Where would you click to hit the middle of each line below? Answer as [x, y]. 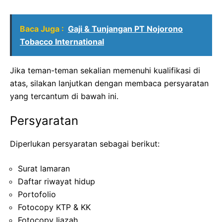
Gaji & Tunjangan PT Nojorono [125, 28]
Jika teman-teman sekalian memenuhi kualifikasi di [105, 70]
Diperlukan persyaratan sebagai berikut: [85, 143]
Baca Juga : [42, 28]
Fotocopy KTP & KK [54, 207]
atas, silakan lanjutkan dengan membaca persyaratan [109, 83]
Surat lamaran [44, 168]
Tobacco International [62, 41]
